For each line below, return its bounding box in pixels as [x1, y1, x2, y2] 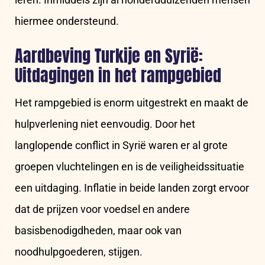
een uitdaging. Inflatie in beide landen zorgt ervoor [15, 182, 249, 195]
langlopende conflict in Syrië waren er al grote [15, 139, 228, 152]
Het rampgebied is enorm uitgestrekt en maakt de [15, 96, 248, 109]
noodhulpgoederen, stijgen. [15, 245, 143, 258]
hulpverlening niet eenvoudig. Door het [15, 118, 195, 131]
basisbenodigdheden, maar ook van [15, 224, 182, 237]
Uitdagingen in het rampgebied [15, 63, 221, 88]
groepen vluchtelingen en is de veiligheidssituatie [15, 160, 244, 173]
